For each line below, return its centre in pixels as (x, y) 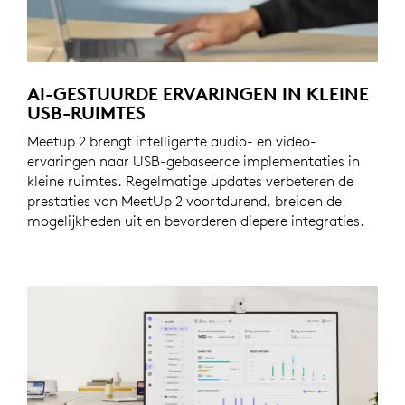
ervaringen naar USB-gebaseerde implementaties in (193, 161)
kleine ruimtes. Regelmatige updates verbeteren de (190, 181)
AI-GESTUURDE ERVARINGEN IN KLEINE (198, 94)
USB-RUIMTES (86, 113)
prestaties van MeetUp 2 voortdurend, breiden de (184, 201)
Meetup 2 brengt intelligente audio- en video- (172, 141)
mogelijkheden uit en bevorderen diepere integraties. (196, 221)
